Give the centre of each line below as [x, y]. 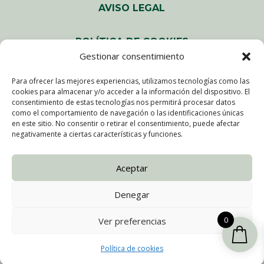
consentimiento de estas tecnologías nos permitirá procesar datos [123, 102]
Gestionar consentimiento [132, 56]
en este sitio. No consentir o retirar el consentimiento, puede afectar [126, 123]
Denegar [132, 194]
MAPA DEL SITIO [132, 108]
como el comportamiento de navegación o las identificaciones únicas [128, 113]
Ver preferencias [132, 221]
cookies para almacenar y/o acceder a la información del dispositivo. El [131, 92]
